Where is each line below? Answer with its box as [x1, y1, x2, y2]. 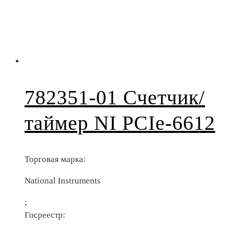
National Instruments [25, 175, 101, 186]
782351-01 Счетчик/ [25, 85, 205, 109]
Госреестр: [25, 210, 65, 220]
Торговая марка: [25, 154, 86, 164]
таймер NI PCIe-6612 [25, 111, 215, 134]
